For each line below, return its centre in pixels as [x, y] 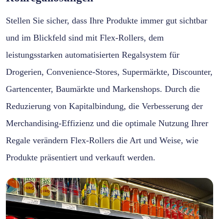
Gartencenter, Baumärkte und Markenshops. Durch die [103, 89]
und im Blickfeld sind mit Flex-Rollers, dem [85, 38]
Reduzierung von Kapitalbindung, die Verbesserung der [104, 106]
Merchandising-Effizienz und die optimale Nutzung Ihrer [107, 123]
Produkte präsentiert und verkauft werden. [81, 158]
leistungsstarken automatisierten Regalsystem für [93, 55]
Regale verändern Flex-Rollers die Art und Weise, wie [102, 141]
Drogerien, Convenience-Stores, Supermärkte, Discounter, [109, 72]
